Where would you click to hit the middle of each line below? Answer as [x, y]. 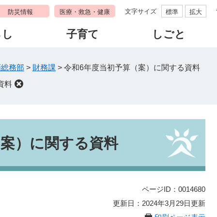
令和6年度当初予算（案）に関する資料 [132, 68]
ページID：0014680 [174, 189]
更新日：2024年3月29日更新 [159, 203]
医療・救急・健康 [85, 12]
